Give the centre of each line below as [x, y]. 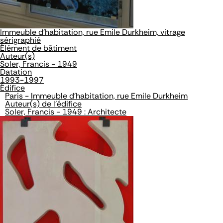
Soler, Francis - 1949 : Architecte [66, 112]
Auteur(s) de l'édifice [43, 104]
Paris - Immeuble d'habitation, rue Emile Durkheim [96, 96]
